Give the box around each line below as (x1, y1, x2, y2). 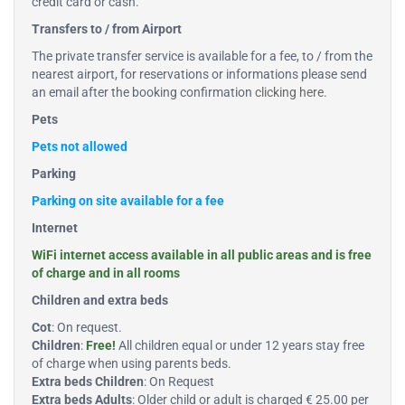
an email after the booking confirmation (32, 85, 255, 100)
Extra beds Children (32, 374, 144, 390)
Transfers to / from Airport (32, 22, 182, 37)
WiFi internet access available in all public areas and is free (32, 248, 372, 263)
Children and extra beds (32, 293, 168, 308)
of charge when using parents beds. (32, 356, 231, 372)
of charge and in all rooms (32, 266, 180, 281)
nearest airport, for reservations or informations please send (32, 67, 367, 82)
